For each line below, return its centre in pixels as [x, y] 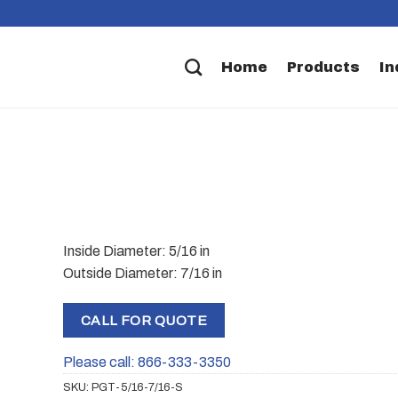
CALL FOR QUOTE [144, 320]
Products [323, 67]
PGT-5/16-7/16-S [137, 388]
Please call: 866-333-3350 [147, 362]
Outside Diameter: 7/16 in [143, 273]
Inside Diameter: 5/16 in [136, 251]
